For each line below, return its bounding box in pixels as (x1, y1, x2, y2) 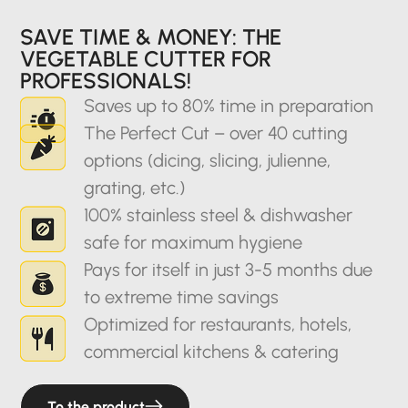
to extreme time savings (84, 285, 280, 308)
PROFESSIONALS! (20, 66, 192, 94)
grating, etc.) (84, 176, 186, 199)
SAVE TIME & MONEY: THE (20, 23, 282, 50)
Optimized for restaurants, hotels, (84, 312, 352, 335)
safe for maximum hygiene (84, 230, 303, 253)
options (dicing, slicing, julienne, (84, 148, 331, 171)
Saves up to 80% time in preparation (84, 94, 374, 117)
